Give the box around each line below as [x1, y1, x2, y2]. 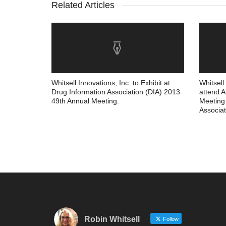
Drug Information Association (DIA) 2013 [51, 88, 180, 96]
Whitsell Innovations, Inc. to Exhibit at [51, 79, 170, 87]
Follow [161, 216, 179, 222]
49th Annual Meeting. [51, 97, 119, 105]
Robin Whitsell [84, 215, 140, 223]
